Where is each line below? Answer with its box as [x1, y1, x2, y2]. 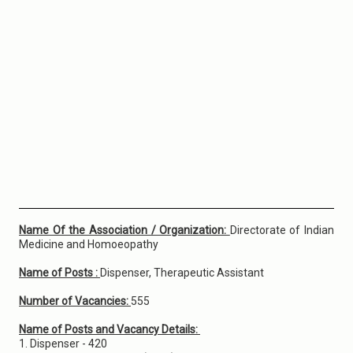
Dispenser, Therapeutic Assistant [100, 266, 266, 279]
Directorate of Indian [229, 224, 334, 236]
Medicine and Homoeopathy [19, 238, 161, 251]
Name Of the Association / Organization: [19, 224, 230, 236]
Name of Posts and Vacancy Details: [19, 323, 200, 336]
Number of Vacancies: [19, 295, 131, 307]
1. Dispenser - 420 [19, 337, 110, 350]
